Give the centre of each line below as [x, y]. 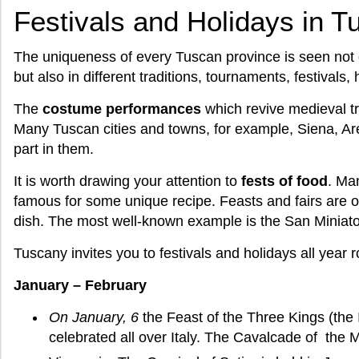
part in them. [54, 149]
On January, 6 [93, 317]
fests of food [284, 181]
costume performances [124, 109]
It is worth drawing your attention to [127, 181]
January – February [80, 285]
